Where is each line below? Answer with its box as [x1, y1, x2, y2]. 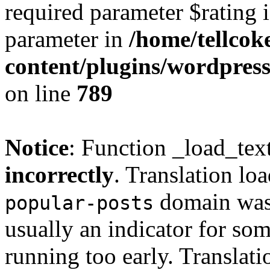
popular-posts [5, 192, 154, 214]
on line [5, 80, 77, 106]
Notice [5, 134, 69, 160]
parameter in [5, 26, 129, 52]
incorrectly [5, 162, 114, 187]
